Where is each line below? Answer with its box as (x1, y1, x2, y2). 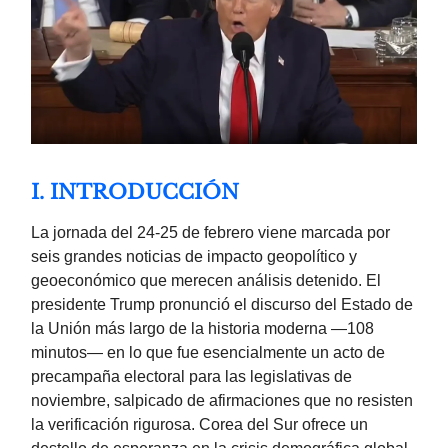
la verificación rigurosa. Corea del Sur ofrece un (31, 416, 368, 434)
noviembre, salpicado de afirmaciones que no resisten (31, 392, 413, 410)
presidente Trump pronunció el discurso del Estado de (31, 296, 413, 314)
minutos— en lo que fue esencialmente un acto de (31, 344, 385, 362)
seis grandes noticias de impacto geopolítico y (31, 248, 357, 266)
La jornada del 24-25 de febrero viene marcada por (31, 224, 390, 242)
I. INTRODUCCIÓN (31, 180, 239, 205)
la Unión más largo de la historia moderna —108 (31, 320, 374, 338)
